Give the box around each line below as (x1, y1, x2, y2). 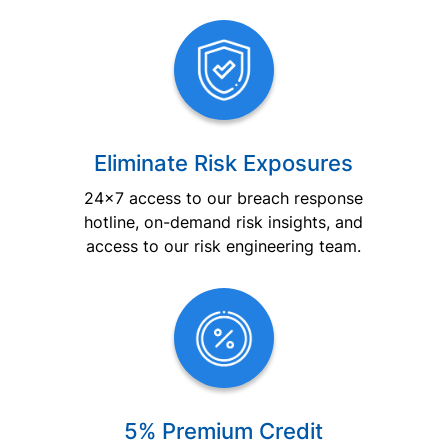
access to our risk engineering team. (86, 236, 362, 257)
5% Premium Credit (124, 418, 324, 445)
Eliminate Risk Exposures (94, 150, 354, 177)
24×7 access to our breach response (84, 188, 364, 209)
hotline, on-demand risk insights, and (84, 212, 364, 233)
